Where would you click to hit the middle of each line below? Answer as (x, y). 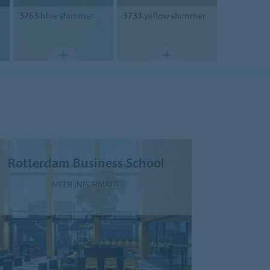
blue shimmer (66, 15)
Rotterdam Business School (86, 162)
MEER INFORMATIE (86, 184)
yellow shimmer (174, 15)
